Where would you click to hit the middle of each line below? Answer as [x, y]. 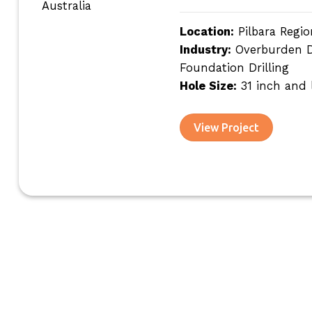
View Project [227, 127]
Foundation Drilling [234, 68]
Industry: [205, 49]
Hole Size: [208, 86]
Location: [206, 31]
